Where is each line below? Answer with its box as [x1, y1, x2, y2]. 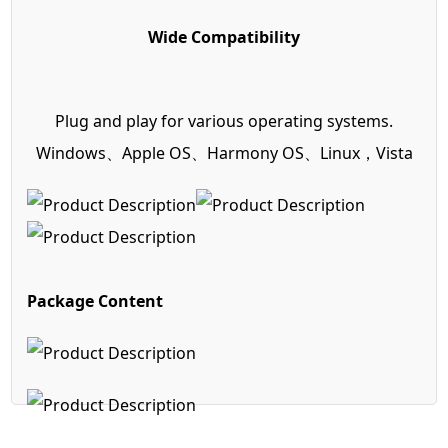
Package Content [27, 289, 164, 312]
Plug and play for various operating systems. [55, 109, 393, 132]
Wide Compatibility [148, 25, 300, 48]
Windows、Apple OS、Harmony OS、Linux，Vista [35, 141, 413, 164]
